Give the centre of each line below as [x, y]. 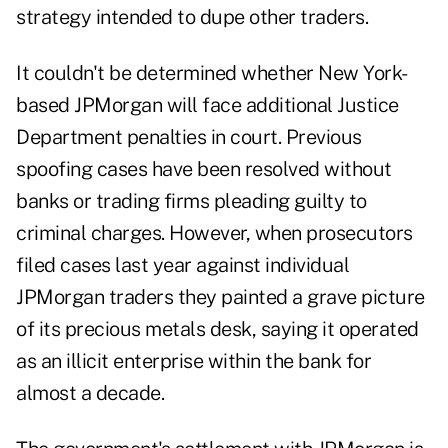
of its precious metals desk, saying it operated [217, 329]
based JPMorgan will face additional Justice [207, 105]
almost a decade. [90, 393]
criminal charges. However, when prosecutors [214, 233]
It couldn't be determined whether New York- [212, 73]
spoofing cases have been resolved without [204, 169]
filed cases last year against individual [182, 265]
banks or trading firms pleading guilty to [191, 201]
